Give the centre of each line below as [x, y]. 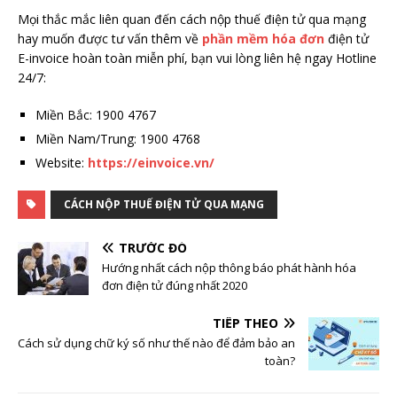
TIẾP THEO [245, 323]
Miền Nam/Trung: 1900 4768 [118, 138]
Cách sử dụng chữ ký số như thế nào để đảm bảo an [156, 343]
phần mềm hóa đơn [263, 38]
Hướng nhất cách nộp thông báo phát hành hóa [229, 267]
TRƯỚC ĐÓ [153, 247]
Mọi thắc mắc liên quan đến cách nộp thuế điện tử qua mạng [192, 19]
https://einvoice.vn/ [151, 162]
